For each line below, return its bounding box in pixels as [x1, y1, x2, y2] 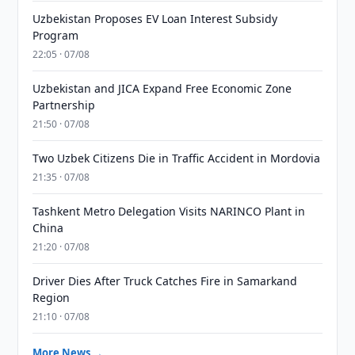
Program [32, 28, 79, 43]
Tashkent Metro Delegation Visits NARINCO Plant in [32, 204, 306, 219]
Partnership [32, 97, 96, 113]
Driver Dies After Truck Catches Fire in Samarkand [32, 273, 298, 288]
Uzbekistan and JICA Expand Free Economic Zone [32, 81, 292, 96]
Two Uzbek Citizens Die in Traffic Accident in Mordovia [32, 151, 321, 166]
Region [32, 290, 71, 305]
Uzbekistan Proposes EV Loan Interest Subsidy [32, 11, 278, 26]
